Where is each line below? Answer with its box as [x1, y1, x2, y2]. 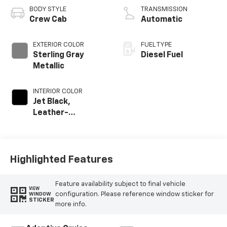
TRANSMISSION [141, 6, 187, 13]
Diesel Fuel [141, 51, 183, 60]
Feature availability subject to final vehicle [55, 180, 185, 187]
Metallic [32, 62, 64, 71]
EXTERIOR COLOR [32, 42, 84, 49]
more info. [55, 201, 87, 208]
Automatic [141, 16, 182, 24]
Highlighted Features [9, 154, 113, 165]
